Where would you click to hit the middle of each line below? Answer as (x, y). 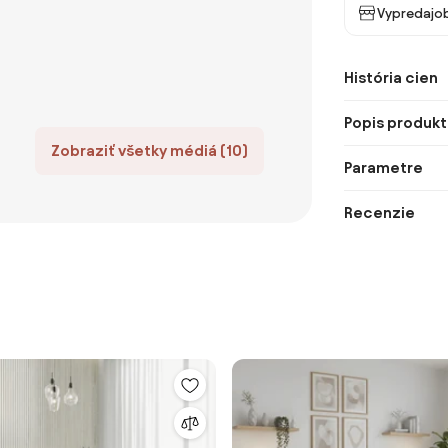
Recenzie (379, 212)
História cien (391, 77)
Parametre (383, 167)
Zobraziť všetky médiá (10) (149, 150)
